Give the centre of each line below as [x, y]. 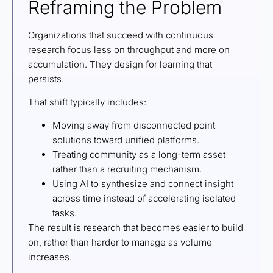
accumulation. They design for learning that [120, 64]
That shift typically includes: [88, 102]
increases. [51, 257]
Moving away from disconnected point [134, 126]
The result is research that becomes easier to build [136, 228]
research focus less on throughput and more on [129, 49]
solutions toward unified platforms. [127, 140]
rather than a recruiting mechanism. [128, 169]
